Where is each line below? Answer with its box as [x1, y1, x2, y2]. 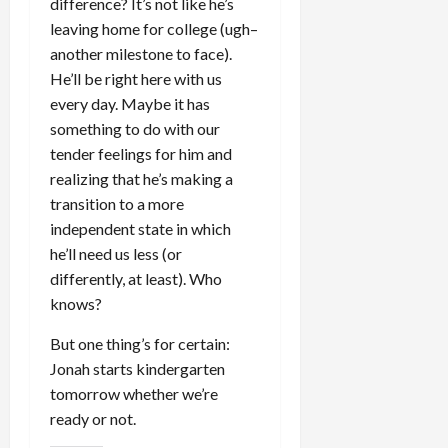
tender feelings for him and [50, 144, 232, 163]
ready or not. [50, 409, 136, 428]
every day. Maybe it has [50, 94, 210, 113]
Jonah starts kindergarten [50, 359, 225, 378]
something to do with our [50, 119, 220, 138]
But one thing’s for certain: [50, 334, 230, 353]
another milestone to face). [50, 44, 232, 63]
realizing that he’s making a [50, 169, 233, 188]
